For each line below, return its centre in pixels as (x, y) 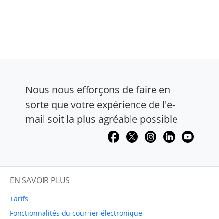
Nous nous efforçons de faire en (98, 89)
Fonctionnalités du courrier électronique (76, 213)
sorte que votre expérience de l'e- (100, 104)
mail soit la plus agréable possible (101, 119)
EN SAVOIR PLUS (40, 181)
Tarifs (19, 199)
